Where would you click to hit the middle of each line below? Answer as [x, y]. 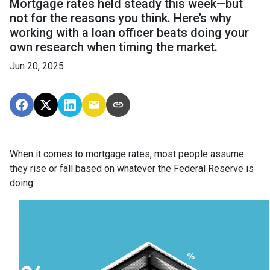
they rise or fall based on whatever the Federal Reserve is [132, 168]
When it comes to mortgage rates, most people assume [127, 154]
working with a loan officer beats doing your [129, 32]
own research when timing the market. [114, 47]
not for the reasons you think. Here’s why [121, 18]
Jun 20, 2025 [37, 66]
